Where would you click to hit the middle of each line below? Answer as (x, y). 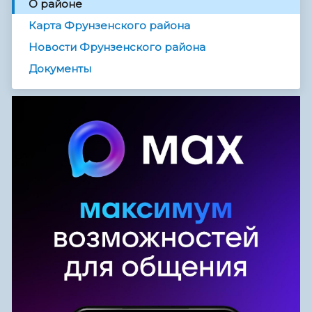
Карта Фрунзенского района (109, 26)
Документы (60, 69)
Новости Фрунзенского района (117, 47)
